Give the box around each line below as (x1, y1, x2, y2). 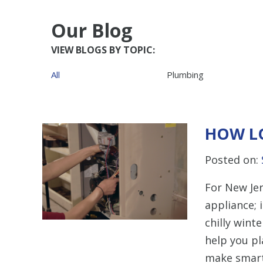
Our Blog (51, 17, 132, 43)
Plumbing (167, 68, 204, 80)
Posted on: (204, 152, 261, 167)
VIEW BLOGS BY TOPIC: (51, 43, 155, 56)
